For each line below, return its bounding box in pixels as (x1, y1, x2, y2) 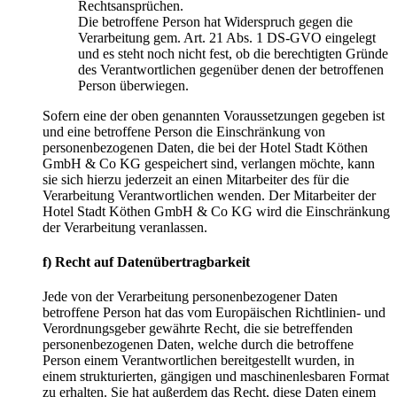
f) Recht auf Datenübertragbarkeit (43, 253, 250, 269)
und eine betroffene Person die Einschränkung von (43, 123, 325, 139)
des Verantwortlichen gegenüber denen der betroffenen (78, 61, 384, 77)
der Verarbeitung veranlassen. (43, 219, 207, 235)
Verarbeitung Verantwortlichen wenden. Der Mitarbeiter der (43, 187, 376, 203)
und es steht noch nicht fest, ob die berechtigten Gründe (78, 45, 388, 61)
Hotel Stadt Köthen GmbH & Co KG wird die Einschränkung (43, 203, 390, 219)
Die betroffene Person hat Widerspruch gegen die (78, 13, 353, 29)
